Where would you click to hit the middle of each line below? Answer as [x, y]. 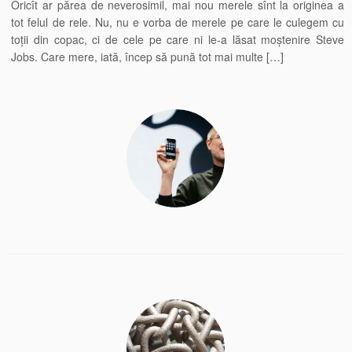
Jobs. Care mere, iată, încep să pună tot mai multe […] [148, 57]
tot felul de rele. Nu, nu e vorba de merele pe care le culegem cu [178, 22]
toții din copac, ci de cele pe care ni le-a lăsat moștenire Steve [178, 39]
